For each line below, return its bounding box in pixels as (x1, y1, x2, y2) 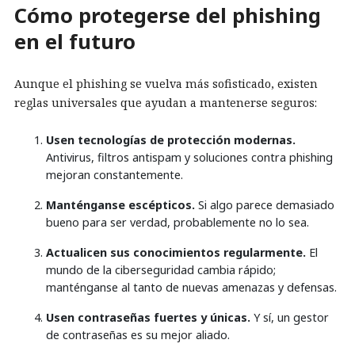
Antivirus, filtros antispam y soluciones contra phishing (46, 150, 333, 166)
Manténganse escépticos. (46, 197, 195, 213)
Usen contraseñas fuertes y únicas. (46, 310, 250, 326)
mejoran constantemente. (46, 167, 183, 183)
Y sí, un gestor (250, 310, 329, 326)
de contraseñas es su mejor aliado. (46, 327, 230, 343)
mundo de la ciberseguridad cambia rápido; (46, 262, 276, 278)
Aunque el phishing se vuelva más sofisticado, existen (14, 76, 318, 92)
